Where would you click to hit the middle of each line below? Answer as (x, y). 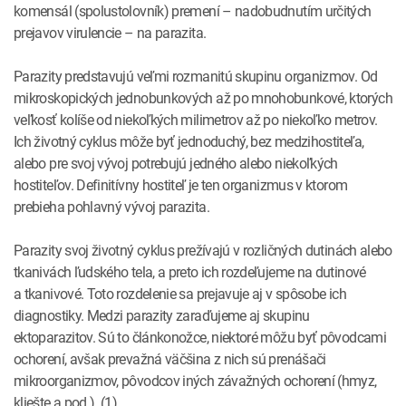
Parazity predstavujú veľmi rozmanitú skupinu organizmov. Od (196, 76)
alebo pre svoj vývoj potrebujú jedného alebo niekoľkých (176, 163)
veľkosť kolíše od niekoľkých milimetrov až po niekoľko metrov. (196, 119)
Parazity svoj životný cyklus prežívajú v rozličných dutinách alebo (203, 250)
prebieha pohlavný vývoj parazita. (111, 206)
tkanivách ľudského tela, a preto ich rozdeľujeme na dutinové (190, 271)
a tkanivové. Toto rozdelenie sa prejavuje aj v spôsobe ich (180, 293)
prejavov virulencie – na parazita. (110, 32)
